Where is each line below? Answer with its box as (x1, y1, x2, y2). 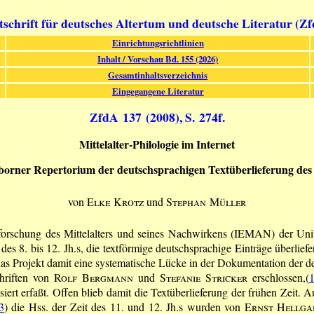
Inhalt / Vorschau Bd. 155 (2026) (97, 52, 219, 65)
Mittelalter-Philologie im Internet (79, 135, 235, 152)
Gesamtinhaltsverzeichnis (108, 68, 208, 81)
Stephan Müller (166, 193, 246, 209)
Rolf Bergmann (54, 269, 134, 285)
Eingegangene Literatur (111, 84, 204, 97)
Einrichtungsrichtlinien (111, 36, 204, 49)
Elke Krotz (87, 193, 144, 209)
